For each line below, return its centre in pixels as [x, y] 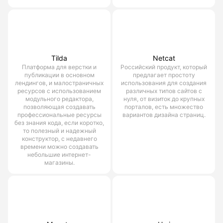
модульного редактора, [59, 99]
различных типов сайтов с [164, 91]
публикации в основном [59, 75]
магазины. [59, 162]
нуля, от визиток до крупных [164, 99]
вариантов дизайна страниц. [164, 114]
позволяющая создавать [59, 107]
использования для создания [164, 83]
